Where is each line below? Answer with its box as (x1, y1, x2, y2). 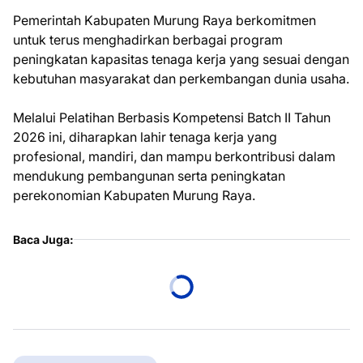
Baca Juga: (13, 233, 74, 246)
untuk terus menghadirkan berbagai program (13, 32, 283, 48)
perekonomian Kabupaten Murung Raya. (13, 187, 255, 203)
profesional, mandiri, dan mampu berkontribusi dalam (13, 148, 335, 164)
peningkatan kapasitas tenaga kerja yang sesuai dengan (13, 51, 349, 67)
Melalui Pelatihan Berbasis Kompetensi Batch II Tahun (13, 109, 331, 126)
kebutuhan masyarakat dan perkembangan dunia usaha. (13, 70, 349, 87)
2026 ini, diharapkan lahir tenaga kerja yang (13, 129, 277, 145)
